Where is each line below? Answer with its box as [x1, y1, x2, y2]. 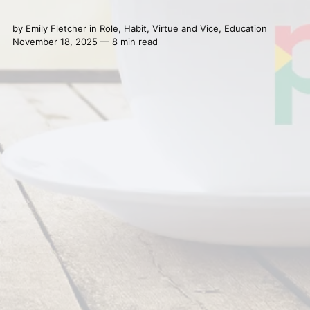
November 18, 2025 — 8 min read [12, 36, 158, 48]
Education [224, 23, 267, 35]
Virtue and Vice [152, 23, 219, 35]
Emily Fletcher [25, 23, 86, 35]
